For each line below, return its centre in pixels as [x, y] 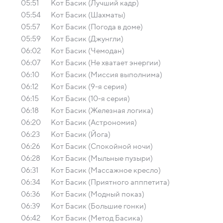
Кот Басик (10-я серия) [90, 99]
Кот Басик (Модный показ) [98, 194]
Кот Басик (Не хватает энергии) [106, 63]
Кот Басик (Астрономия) [94, 122]
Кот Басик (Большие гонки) [99, 206]
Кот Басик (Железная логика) [102, 111]
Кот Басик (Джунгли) [87, 39]
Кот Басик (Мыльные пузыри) [102, 158]
